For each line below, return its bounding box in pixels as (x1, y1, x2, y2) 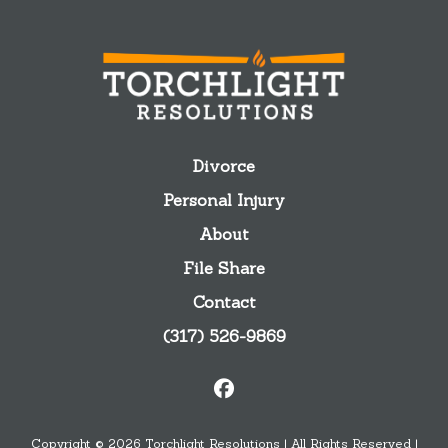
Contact (192, 291, 256, 312)
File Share (183, 257, 265, 278)
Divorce (193, 155, 255, 176)
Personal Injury (163, 189, 285, 210)
